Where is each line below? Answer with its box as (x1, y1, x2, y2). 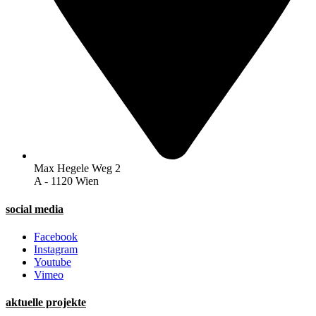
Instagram (34, 243, 78, 255)
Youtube (34, 255, 71, 268)
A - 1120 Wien (34, 175, 99, 188)
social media (6, 202, 63, 215)
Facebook (34, 230, 78, 243)
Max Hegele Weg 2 (34, 162, 121, 175)
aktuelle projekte (6, 296, 86, 309)
